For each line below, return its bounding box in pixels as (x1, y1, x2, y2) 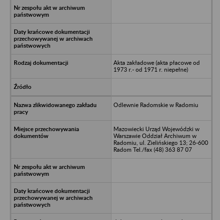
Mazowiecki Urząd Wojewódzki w (113, 125, 199, 133)
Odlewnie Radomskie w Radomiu (113, 101, 198, 109)
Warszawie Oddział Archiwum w (113, 132, 196, 139)
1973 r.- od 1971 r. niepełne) (113, 65, 188, 73)
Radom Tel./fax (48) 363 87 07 (113, 145, 192, 153)
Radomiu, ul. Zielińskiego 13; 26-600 (113, 138, 208, 146)
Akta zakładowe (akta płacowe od (113, 58, 200, 66)
